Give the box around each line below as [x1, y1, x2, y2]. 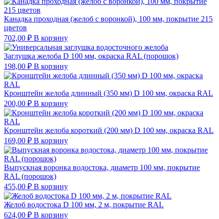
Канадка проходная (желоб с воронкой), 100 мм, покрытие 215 [4, 14, 213, 23]
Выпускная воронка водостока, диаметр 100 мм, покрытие [4, 163, 200, 172]
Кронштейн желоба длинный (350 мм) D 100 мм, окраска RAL [4, 88, 213, 97]
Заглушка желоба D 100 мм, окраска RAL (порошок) [4, 51, 178, 60]
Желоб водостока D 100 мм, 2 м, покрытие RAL [4, 200, 164, 209]
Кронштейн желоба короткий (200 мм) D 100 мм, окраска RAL [4, 126, 214, 134]
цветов [4, 23, 27, 32]
